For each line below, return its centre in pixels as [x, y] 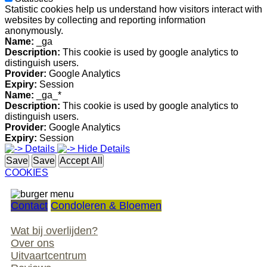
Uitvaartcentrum [49, 256]
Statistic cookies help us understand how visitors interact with [133, 10]
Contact [29, 206]
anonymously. [34, 31]
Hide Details [103, 149]
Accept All [81, 161]
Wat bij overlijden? [54, 231]
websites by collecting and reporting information [105, 20]
